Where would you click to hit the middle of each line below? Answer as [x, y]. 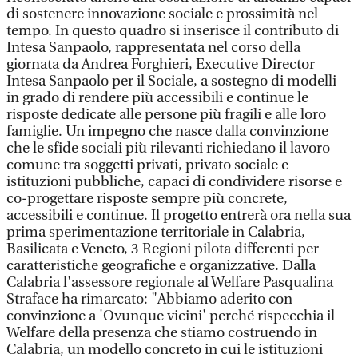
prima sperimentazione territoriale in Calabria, [156, 232]
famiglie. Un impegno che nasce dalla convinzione [167, 131]
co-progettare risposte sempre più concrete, [147, 199]
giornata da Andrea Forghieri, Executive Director [161, 64]
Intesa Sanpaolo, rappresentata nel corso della [153, 48]
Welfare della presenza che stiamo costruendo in [162, 333]
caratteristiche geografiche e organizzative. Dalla [161, 266]
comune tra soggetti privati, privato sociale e [147, 165]
